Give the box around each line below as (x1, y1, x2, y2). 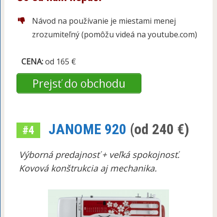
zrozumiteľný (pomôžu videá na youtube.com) (31, 29, 197, 40)
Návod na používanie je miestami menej (31, 15, 176, 26)
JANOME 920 (48, 121, 126, 138)
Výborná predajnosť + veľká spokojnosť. (18, 149, 180, 161)
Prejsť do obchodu (32, 75, 125, 91)
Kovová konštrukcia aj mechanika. (18, 162, 157, 174)
